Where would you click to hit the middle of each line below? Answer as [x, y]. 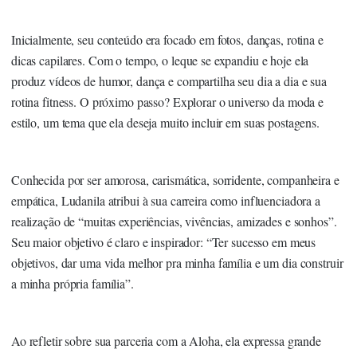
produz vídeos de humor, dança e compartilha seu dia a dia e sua [169, 80]
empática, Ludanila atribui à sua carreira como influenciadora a [166, 200]
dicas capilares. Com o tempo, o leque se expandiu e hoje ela [160, 60]
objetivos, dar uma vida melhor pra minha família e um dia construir [177, 262]
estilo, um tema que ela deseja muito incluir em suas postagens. [165, 122]
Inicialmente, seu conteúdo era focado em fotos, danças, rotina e [167, 39]
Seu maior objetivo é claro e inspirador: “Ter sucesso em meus [164, 241]
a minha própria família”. [73, 283]
